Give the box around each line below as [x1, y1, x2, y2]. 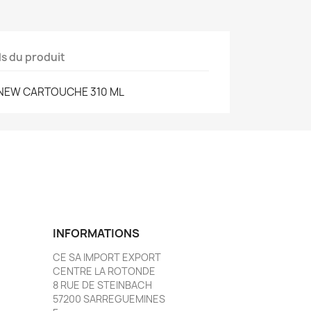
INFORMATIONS [53, 226, 140, 241]
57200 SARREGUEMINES [53, 292, 165, 305]
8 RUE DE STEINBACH [53, 278, 152, 292]
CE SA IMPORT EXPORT [53, 251, 161, 264]
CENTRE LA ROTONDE [53, 264, 155, 278]
